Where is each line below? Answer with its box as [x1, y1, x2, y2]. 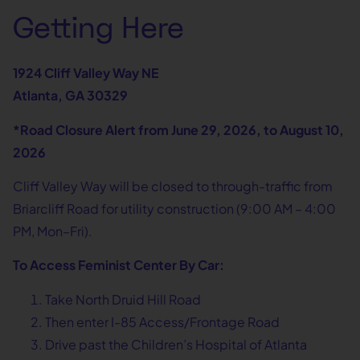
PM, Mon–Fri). [13, 223, 92, 240]
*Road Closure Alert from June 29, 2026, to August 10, [13, 121, 344, 138]
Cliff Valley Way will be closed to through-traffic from [13, 178, 333, 195]
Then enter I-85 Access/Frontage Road [45, 313, 280, 330]
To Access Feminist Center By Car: [13, 256, 224, 274]
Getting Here [13, 10, 184, 47]
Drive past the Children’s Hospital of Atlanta [45, 335, 307, 353]
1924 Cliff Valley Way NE [13, 64, 159, 82]
